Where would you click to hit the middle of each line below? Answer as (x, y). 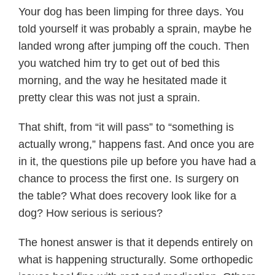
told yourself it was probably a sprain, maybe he (135, 29)
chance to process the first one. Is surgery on (129, 179)
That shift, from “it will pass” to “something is (126, 127)
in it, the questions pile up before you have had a (137, 162)
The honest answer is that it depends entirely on (136, 243)
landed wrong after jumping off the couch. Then (134, 46)
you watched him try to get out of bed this (119, 64)
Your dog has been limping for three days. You (131, 12)
